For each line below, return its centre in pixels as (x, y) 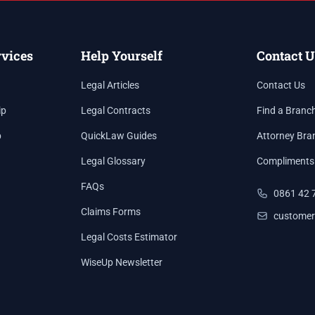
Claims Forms (111, 212)
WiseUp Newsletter (122, 262)
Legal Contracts (116, 110)
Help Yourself (122, 56)
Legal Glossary (114, 161)
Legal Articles (110, 85)
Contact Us (281, 85)
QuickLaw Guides (119, 136)
